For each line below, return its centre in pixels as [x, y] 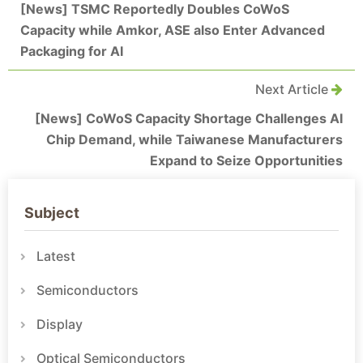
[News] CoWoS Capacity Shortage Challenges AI [189, 119]
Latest [56, 256]
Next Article [293, 90]
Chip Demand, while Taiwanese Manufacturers [194, 140]
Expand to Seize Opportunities [246, 161]
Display [60, 325]
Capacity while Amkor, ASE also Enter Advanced [173, 30]
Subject [52, 213]
